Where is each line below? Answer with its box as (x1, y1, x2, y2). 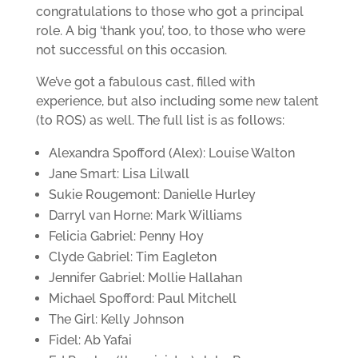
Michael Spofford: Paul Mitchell (48, 291, 237, 306)
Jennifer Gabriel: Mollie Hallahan (48, 270, 242, 285)
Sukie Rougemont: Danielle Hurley (48, 187, 256, 202)
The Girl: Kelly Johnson (48, 312, 184, 327)
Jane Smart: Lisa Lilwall (48, 166, 189, 181)
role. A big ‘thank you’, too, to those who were (35, 23, 305, 38)
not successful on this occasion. (35, 42, 227, 58)
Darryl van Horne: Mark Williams (48, 208, 242, 223)
